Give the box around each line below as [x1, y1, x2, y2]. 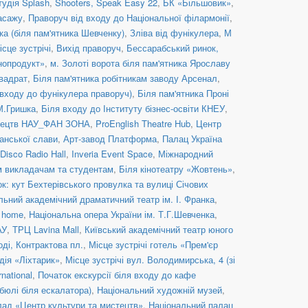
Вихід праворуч [56, 41, 121, 54]
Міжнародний [158, 146, 213, 160]
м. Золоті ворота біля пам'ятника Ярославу [50, 56, 230, 69]
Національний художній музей [97, 283, 222, 296]
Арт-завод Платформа [63, 131, 157, 145]
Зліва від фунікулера [130, 25, 219, 39]
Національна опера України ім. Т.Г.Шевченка [29, 207, 214, 221]
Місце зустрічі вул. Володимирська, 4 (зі [65, 252, 235, 266]
